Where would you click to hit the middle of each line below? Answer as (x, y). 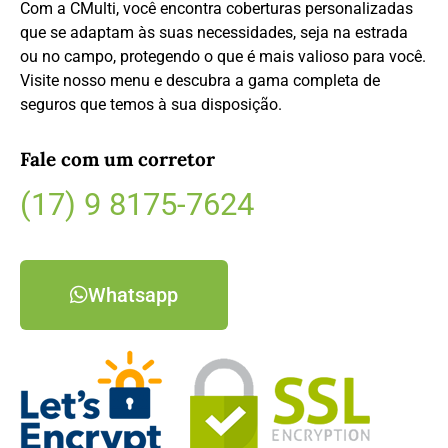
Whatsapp (133, 295)
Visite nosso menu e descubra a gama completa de (200, 80)
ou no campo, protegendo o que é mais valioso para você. (223, 56)
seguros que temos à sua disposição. (153, 104)
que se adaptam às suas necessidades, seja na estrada (214, 32)
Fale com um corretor (117, 159)
